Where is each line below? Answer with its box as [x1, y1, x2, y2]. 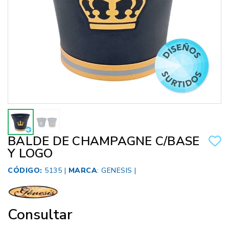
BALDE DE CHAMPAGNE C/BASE [8, 133, 200, 150]
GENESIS [101, 166, 132, 176]
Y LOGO [8, 145, 53, 162]
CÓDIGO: [8, 166, 42, 176]
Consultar [8, 205, 73, 225]
